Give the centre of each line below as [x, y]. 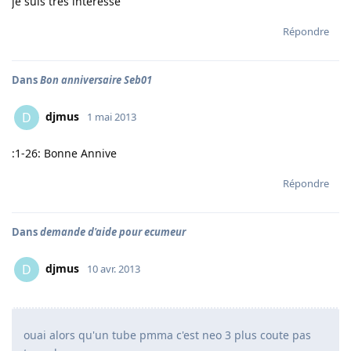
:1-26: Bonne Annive [64, 153]
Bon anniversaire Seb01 [96, 80]
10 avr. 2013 [114, 268]
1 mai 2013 [112, 116]
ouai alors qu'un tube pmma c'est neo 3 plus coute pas [167, 335]
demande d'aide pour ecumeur [113, 232]
